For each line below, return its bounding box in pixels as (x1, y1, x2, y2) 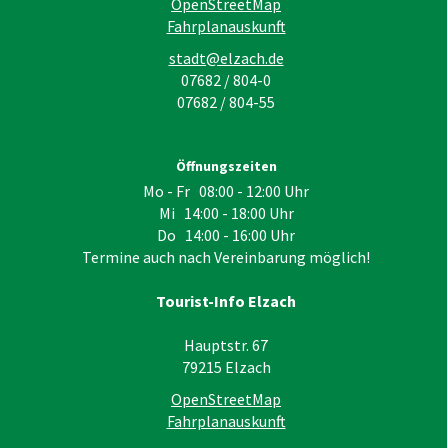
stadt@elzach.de (168, 47, 284, 68)
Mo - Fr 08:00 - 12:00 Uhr (143, 181, 309, 202)
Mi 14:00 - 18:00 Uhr (158, 203, 294, 224)
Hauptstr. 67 (184, 335, 268, 356)
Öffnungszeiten (175, 156, 277, 175)
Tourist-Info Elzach (156, 291, 296, 312)
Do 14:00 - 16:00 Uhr (157, 225, 295, 246)
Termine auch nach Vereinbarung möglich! (82, 247, 370, 268)
